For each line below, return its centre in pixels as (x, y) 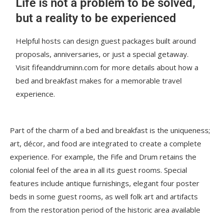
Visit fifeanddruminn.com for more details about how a (107, 67)
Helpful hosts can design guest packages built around (106, 41)
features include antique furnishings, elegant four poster (105, 183)
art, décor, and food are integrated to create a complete (106, 143)
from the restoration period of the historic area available (105, 210)
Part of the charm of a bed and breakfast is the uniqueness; (110, 130)
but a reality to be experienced (96, 18)
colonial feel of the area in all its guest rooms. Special (98, 170)
